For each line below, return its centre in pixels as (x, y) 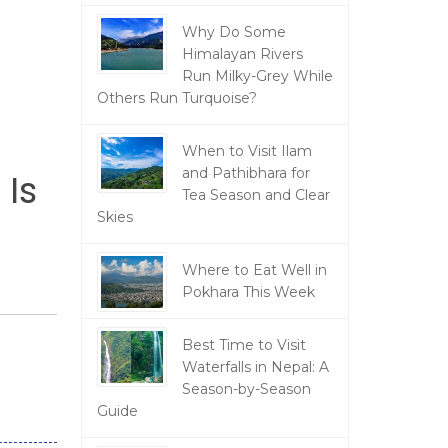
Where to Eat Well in (254, 270)
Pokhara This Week (248, 292)
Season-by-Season (246, 389)
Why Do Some (233, 32)
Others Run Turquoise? (176, 98)
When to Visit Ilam (246, 151)
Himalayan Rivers (242, 54)
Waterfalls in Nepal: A (255, 367)
